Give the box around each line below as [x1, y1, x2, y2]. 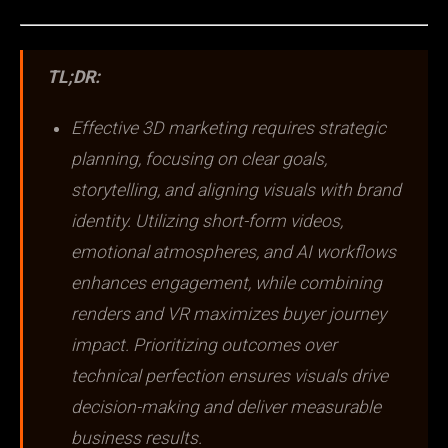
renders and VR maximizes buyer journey [71, 304, 386, 325]
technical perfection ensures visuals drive [71, 366, 388, 387]
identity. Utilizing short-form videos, [71, 211, 343, 232]
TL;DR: [47, 67, 100, 88]
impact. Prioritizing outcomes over [71, 335, 337, 356]
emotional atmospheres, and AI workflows [71, 242, 396, 263]
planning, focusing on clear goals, [71, 149, 327, 170]
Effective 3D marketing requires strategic [71, 118, 386, 139]
